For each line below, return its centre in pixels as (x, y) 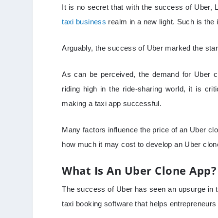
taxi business (84, 21)
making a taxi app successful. (114, 103)
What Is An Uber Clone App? (139, 170)
